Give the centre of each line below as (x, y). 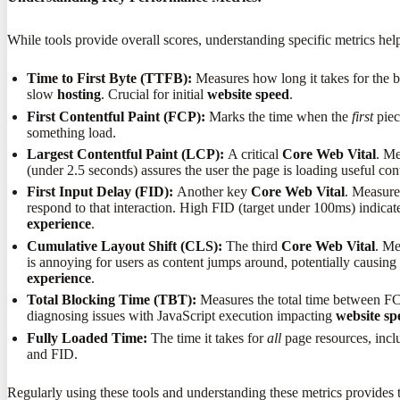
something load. (72, 132)
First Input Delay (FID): (100, 192)
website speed (249, 95)
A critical (254, 154)
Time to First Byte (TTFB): (110, 79)
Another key (212, 192)
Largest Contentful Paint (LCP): (126, 154)
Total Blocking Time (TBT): (112, 300)
